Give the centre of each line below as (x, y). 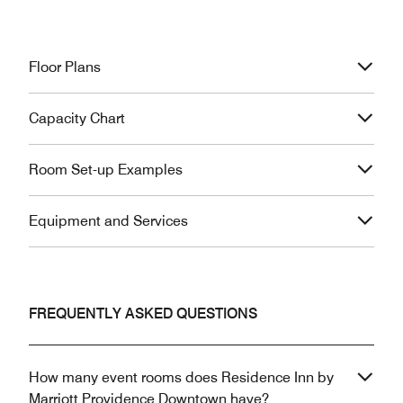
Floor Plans (65, 67)
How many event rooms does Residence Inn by (181, 377)
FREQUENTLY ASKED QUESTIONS (143, 313)
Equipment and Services (108, 220)
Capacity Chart (77, 118)
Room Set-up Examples (106, 169)
